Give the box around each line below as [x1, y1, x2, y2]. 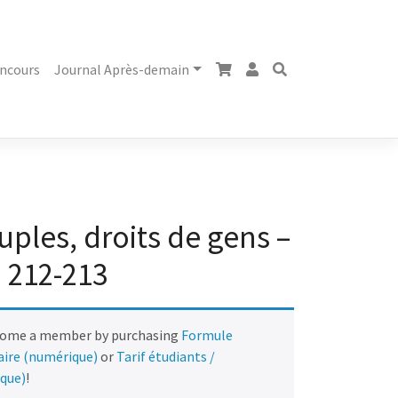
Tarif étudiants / [116, 347, 216, 366]
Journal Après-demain [54, 60, 190, 79]
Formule [181, 326, 234, 345]
